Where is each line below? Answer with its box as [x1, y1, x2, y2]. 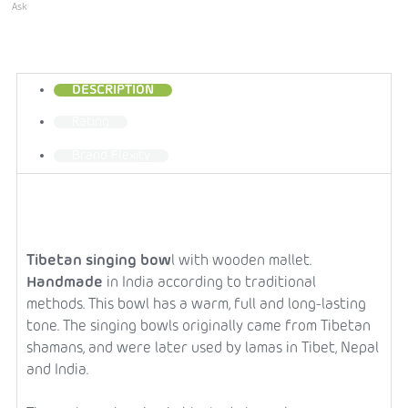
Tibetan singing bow [26, 253, 171, 269]
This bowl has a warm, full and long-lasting [88, 297, 366, 312]
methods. [26, 297, 88, 312]
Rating [72, 115, 109, 128]
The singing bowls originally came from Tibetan [63, 319, 371, 334]
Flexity [107, 148, 150, 162]
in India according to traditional [103, 275, 316, 291]
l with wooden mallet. [171, 253, 311, 269]
